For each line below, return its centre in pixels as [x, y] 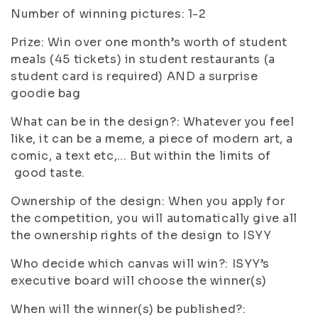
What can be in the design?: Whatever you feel [153, 122]
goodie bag [46, 93]
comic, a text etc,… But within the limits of [141, 156]
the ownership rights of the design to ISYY [141, 235]
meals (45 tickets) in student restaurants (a [143, 59]
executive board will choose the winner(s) [139, 281]
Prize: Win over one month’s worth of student [149, 42]
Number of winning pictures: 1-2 [109, 14]
